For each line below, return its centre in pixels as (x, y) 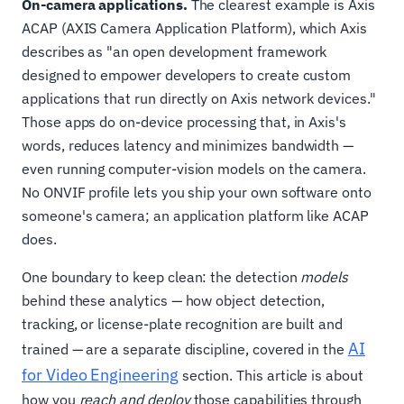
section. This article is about (271, 376)
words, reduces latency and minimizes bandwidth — (188, 146)
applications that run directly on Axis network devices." (199, 99)
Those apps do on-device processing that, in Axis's (184, 122)
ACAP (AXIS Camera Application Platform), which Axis (194, 28)
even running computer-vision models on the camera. (194, 169)
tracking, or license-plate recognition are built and (182, 324)
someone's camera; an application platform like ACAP (195, 216)
